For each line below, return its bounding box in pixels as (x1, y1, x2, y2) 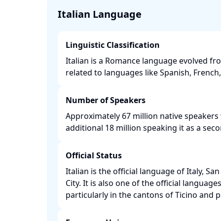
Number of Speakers (66, 95, 146, 106)
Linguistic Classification (66, 39, 160, 50)
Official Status (66, 150, 122, 161)
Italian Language (58, 7, 142, 21)
